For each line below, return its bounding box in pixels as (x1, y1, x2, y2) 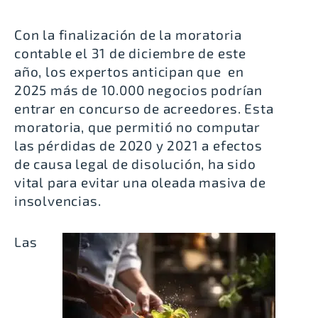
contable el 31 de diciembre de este (14, 44, 246, 61)
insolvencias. (14, 192, 102, 209)
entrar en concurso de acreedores (14, 99, 238, 116)
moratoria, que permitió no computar (14, 118, 261, 135)
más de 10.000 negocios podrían (50, 81, 263, 98)
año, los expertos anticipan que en (14, 62, 244, 79)
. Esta (237, 99, 274, 116)
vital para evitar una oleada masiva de (14, 173, 266, 190)
